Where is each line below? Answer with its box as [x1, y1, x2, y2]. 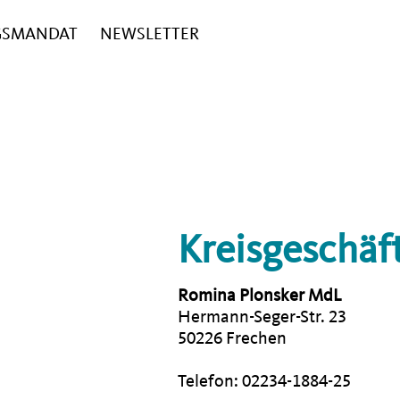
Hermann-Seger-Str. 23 [177, 306, 346, 327]
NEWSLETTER [100, 24, 199, 44]
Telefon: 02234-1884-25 [177, 371, 351, 391]
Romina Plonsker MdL [177, 285, 342, 305]
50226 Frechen [177, 328, 287, 348]
